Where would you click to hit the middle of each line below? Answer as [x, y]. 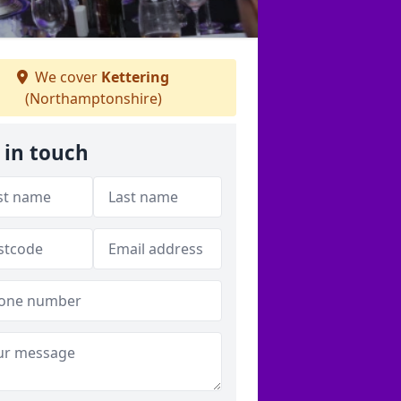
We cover [66, 77]
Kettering [135, 77]
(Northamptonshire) [93, 98]
